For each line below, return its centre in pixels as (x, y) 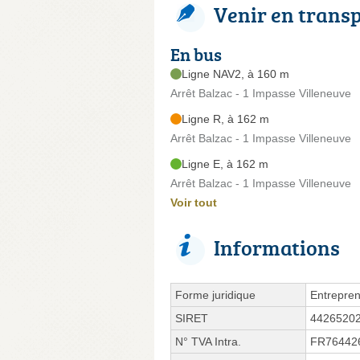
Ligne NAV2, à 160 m (235, 74)
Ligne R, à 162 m (225, 119)
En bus (196, 54)
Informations (277, 247)
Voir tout (194, 202)
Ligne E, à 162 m (225, 164)
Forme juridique (215, 295)
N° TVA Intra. (208, 341)
